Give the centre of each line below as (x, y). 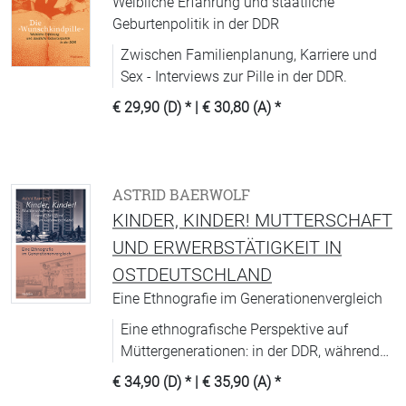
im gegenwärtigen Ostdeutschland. (232, 395)
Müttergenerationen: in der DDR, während (250, 351)
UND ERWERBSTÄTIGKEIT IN (227, 247)
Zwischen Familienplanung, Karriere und (249, 55)
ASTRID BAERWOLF (181, 195)
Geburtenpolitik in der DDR (196, 24)
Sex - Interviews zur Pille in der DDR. (234, 77)
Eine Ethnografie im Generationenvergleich (247, 299)
